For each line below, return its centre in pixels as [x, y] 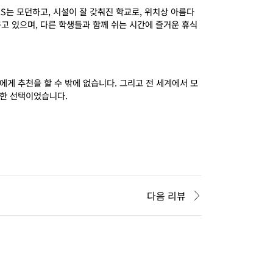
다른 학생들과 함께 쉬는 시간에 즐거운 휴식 [119, 24]
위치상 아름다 [169, 11]
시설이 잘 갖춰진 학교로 [96, 11]
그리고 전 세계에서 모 [159, 83]
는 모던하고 [27, 11]
